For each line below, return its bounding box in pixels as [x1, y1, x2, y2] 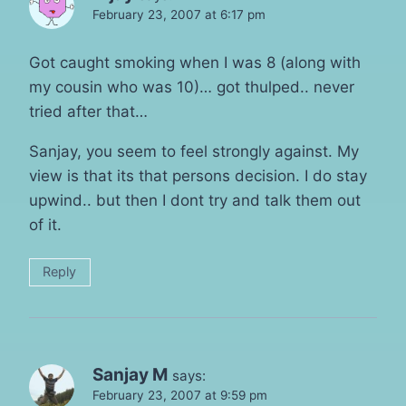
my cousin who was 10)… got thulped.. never [29, 77, 354, 96]
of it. [29, 215, 62, 234]
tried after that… [29, 101, 148, 121]
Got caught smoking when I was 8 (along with [29, 53, 361, 72]
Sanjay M [92, 363, 168, 385]
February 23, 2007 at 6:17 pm [92, 6, 266, 22]
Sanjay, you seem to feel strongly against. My [29, 141, 359, 160]
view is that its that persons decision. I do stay [29, 166, 367, 185]
